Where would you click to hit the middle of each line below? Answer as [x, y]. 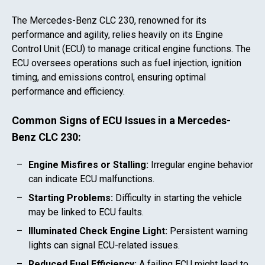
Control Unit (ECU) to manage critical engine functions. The [131, 49]
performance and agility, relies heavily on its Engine [117, 35]
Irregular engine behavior [201, 165]
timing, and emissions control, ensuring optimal [109, 77]
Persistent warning [208, 231]
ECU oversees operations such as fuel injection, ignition [127, 63]
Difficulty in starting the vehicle [177, 198]
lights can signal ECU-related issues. [104, 245]
